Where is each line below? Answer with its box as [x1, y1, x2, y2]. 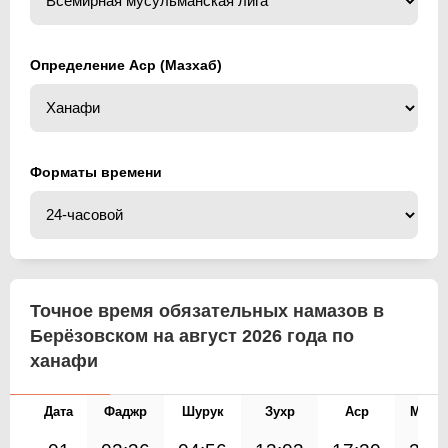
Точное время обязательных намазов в [30, 300, 384, 321]
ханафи [30, 350, 98, 371]
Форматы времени [30, 163, 162, 180]
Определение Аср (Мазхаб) [30, 56, 222, 73]
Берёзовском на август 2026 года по [30, 325, 354, 346]
